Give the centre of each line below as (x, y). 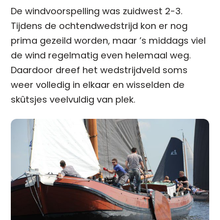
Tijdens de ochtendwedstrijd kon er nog (99, 26)
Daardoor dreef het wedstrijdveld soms (99, 70)
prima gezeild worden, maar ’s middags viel (109, 41)
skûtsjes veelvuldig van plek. (73, 100)
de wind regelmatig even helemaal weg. (101, 55)
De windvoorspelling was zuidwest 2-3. (97, 11)
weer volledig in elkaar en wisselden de (98, 85)
